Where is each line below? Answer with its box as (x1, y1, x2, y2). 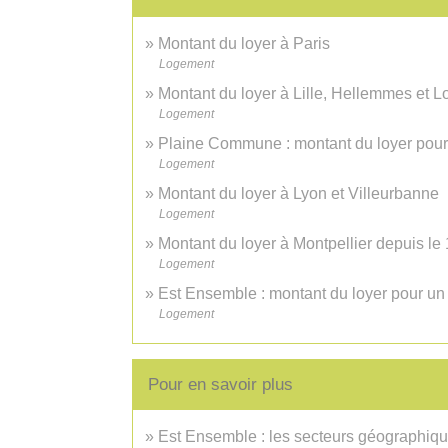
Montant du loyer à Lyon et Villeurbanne (158, 184, 439, 202)
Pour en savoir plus (148, 374, 293, 394)
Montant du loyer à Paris (158, 34, 330, 52)
